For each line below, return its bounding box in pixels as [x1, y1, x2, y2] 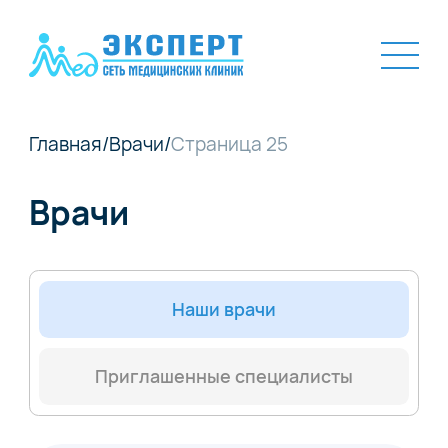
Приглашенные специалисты [95, 363, 353, 388]
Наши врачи [172, 296, 276, 321]
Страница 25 [170, 130, 288, 157]
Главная [28, 130, 102, 157]
